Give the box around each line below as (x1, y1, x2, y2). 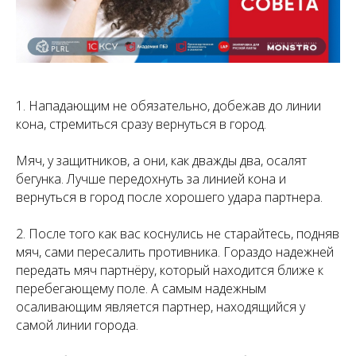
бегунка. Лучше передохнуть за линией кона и (16, 170, 286, 188)
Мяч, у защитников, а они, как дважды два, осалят (16, 152, 307, 169)
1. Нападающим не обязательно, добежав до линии (16, 97, 321, 114)
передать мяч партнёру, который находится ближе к (16, 261, 323, 279)
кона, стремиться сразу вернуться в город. (16, 115, 266, 133)
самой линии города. (16, 316, 138, 334)
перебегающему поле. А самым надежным (16, 280, 266, 297)
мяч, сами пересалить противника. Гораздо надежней (16, 243, 334, 261)
